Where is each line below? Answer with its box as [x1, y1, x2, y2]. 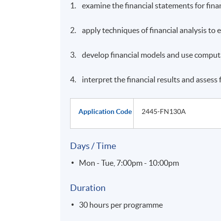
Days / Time [70, 140, 116, 151]
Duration [70, 182, 106, 193]
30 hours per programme [79, 200, 163, 209]
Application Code [78, 107, 132, 115]
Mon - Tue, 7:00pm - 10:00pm [79, 158, 180, 167]
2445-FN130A [142, 107, 186, 115]
